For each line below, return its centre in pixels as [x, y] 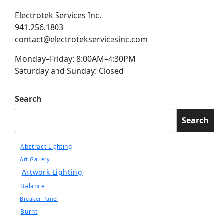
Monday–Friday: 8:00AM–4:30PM [75, 59]
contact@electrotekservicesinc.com [81, 39]
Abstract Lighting [46, 146]
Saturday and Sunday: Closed [69, 71]
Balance [33, 186]
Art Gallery [35, 159]
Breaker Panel [39, 199]
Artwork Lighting [52, 172]
